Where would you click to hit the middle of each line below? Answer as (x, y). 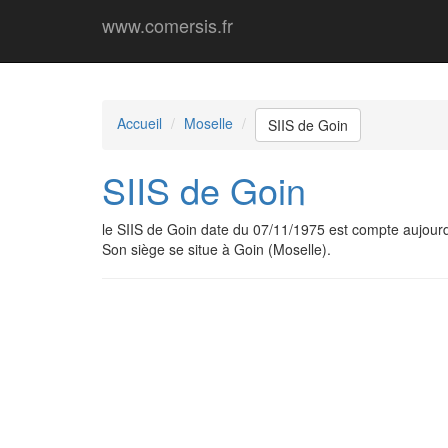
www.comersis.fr (167, 25)
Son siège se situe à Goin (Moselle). (216, 249)
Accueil (139, 122)
